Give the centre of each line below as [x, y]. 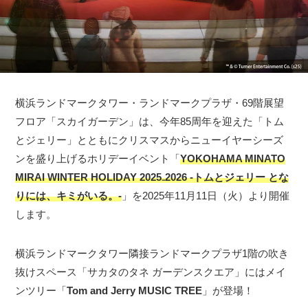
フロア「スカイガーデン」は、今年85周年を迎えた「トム [150, 122]
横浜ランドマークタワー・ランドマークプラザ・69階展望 [150, 103]
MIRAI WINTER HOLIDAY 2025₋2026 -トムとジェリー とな [152, 177]
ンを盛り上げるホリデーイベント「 [98, 159]
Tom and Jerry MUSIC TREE [135, 291]
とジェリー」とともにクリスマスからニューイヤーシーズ [150, 140]
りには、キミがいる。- [69, 196]
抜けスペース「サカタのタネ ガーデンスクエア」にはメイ [151, 272]
